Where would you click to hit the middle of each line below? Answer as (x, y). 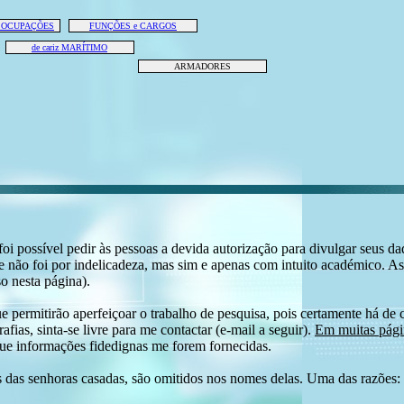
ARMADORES (202, 66)
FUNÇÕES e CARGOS (133, 26)
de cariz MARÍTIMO (69, 47)
